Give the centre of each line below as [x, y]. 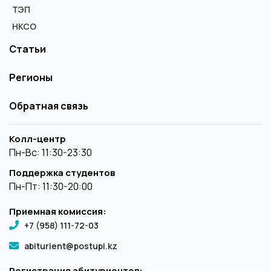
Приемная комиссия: [58, 211]
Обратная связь [49, 106]
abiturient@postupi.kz [71, 246]
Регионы [31, 77]
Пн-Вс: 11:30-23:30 [51, 152]
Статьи [28, 49]
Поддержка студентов [62, 172]
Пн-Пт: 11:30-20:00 [51, 186]
